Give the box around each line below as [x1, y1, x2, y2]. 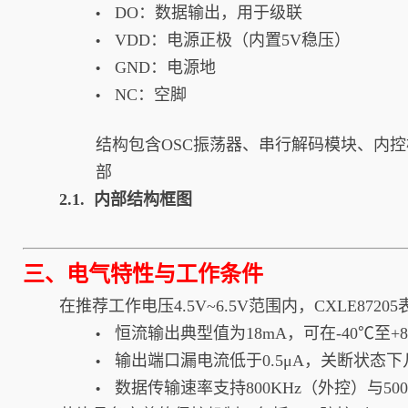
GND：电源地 [115, 58, 216, 76]
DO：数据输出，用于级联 [115, 4, 302, 22]
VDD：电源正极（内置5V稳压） [115, 31, 351, 49]
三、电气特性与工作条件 [23, 262, 263, 286]
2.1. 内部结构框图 [59, 190, 192, 209]
